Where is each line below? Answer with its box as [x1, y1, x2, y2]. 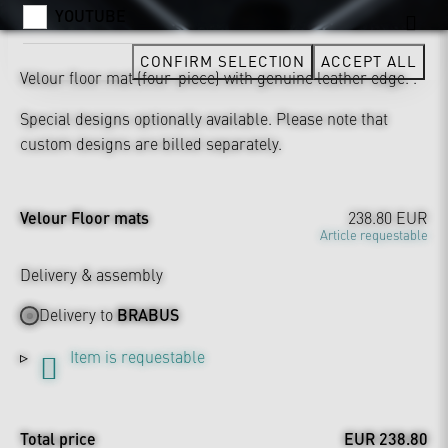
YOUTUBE [55, 4, 126, 27]
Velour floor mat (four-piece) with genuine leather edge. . [20, 65, 417, 88]
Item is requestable [70, 345, 205, 368]
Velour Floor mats [20, 205, 149, 229]
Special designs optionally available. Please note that [20, 106, 388, 129]
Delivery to [39, 303, 118, 326]
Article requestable [320, 224, 428, 243]
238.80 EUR [348, 205, 428, 228]
